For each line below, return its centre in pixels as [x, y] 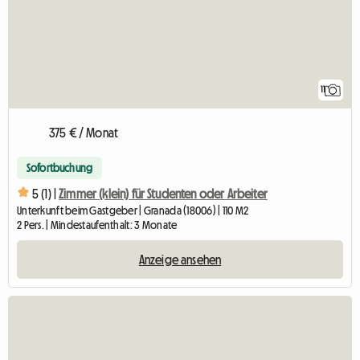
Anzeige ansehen [180, 260]
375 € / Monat [84, 133]
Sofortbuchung [60, 168]
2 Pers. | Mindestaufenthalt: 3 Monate [97, 225]
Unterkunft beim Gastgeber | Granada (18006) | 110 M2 [133, 211]
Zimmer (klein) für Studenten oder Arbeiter [163, 193]
